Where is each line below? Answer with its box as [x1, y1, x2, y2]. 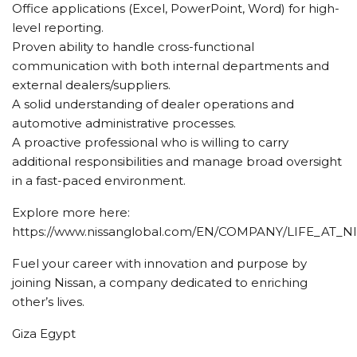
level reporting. [12, 19, 104, 35]
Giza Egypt [12, 325, 76, 341]
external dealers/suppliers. [12, 76, 171, 92]
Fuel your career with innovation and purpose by [12, 255, 307, 271]
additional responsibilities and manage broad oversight [12, 153, 342, 169]
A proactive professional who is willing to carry [12, 134, 288, 150]
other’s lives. [12, 293, 84, 309]
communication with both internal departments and [12, 57, 329, 73]
